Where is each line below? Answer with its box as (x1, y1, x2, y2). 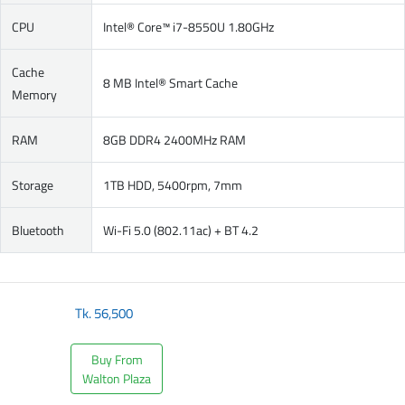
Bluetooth (12, 221, 64, 240)
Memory (12, 85, 57, 104)
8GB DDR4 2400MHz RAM (103, 130, 246, 149)
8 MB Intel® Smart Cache (103, 73, 238, 92)
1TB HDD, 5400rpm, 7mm (103, 175, 242, 194)
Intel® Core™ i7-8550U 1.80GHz (103, 17, 274, 36)
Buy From (90, 350, 143, 369)
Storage (12, 175, 53, 194)
